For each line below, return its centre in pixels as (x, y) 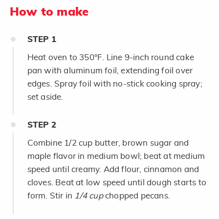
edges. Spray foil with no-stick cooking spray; (115, 84)
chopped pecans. (137, 196)
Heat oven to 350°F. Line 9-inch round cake (110, 57)
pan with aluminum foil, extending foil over (110, 70)
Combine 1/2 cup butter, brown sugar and (108, 143)
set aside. (45, 97)
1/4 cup (89, 196)
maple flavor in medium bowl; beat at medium (116, 156)
